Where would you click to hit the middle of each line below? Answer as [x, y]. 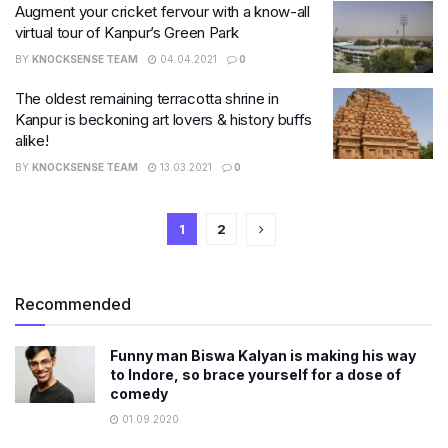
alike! [32, 140]
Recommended [73, 303]
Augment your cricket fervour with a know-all [162, 11]
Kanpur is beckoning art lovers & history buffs [164, 119]
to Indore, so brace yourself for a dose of [255, 374]
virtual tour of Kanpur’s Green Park [127, 32]
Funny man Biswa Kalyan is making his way [263, 355]
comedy [139, 393]
